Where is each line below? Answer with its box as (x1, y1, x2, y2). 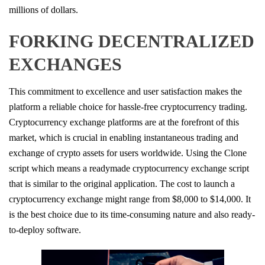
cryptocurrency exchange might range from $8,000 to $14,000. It (9, 193, 251, 204)
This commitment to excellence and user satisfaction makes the (9, 86, 242, 96)
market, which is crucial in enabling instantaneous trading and (9, 132, 238, 143)
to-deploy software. (9, 224, 81, 235)
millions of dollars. (9, 4, 78, 15)
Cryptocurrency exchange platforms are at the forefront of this (9, 117, 239, 127)
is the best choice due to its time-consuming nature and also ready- (9, 209, 255, 219)
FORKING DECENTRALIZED (9, 31, 254, 51)
